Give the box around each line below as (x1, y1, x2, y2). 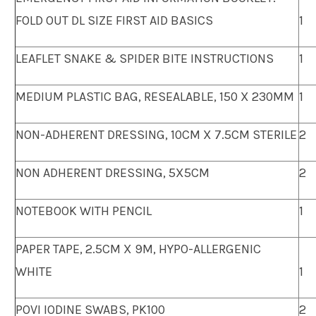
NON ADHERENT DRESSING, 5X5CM (16, 164, 209, 181)
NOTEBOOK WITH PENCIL (16, 202, 152, 219)
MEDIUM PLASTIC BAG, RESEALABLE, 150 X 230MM (16, 88, 294, 104)
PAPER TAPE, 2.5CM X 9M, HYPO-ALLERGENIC (16, 241, 261, 257)
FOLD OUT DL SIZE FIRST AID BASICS (16, 12, 213, 28)
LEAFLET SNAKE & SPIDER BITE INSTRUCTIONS (16, 50, 274, 66)
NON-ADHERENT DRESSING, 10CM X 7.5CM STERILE (16, 126, 297, 142)
